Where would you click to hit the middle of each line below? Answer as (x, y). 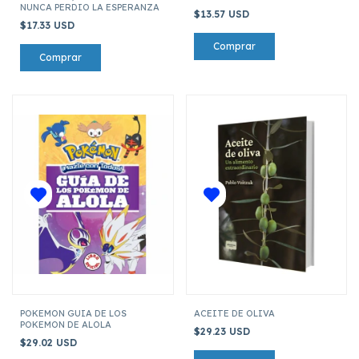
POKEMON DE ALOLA (66, 324)
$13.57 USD (223, 14)
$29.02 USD (50, 342)
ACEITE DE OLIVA (234, 313)
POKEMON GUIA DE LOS (73, 313)
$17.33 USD (49, 25)
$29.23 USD (223, 331)
